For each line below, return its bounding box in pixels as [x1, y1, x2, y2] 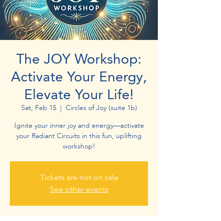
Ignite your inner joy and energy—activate [14, 121, 144, 130]
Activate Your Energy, [11, 68, 147, 85]
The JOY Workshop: [16, 50, 142, 67]
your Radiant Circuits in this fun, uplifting [16, 131, 142, 140]
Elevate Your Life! [24, 86, 134, 103]
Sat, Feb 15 [21, 103, 56, 112]
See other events [49, 184, 109, 194]
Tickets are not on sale [39, 173, 118, 182]
